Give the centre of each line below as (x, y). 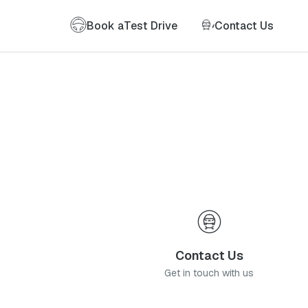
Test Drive (151, 25)
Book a (105, 25)
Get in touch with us (209, 273)
